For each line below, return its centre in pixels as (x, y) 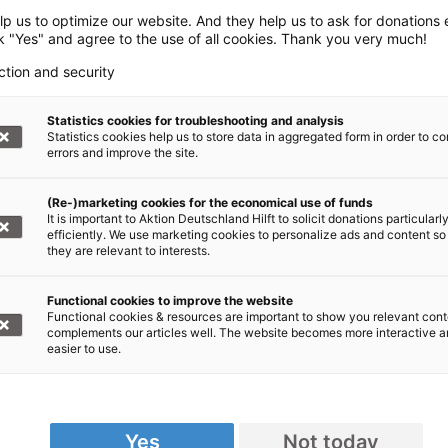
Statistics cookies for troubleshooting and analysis (195, 120)
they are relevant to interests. (128, 250)
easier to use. (84, 348)
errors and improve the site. (122, 152)
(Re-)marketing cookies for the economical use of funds (210, 202)
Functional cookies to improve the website (170, 300)
